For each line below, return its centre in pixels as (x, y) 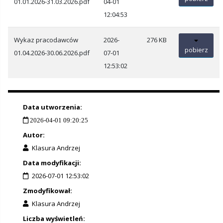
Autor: (34, 135)
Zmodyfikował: (48, 190)
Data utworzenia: (53, 107)
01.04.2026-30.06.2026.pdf (52, 53)
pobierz (196, 50)
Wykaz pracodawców (46, 40)
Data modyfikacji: (52, 163)
